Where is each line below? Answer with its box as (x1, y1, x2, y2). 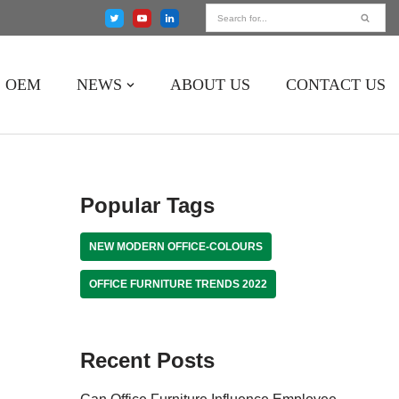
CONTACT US (286, 76, 386, 94)
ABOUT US (170, 76, 250, 94)
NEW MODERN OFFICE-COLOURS (88, 240, 263, 253)
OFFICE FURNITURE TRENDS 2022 (88, 278, 267, 290)
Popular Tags (79, 193, 215, 217)
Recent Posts (79, 348, 215, 372)
